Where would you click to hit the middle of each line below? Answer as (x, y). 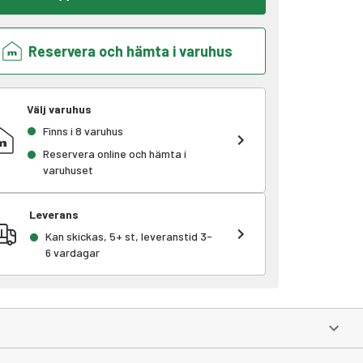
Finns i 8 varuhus (83, 131)
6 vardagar (73, 252)
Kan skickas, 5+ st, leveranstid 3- (129, 236)
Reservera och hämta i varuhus (130, 51)
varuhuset (68, 170)
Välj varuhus (60, 109)
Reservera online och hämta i (115, 154)
